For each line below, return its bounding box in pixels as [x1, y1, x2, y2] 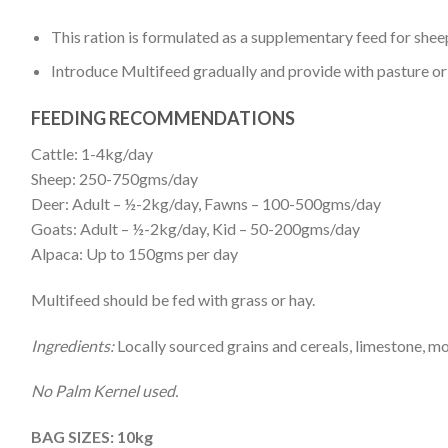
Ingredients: [30, 335, 114, 355]
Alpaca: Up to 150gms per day [30, 243, 238, 263]
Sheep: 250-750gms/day [30, 168, 198, 188]
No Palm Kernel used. [30, 381, 181, 401]
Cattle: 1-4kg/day [30, 143, 153, 163]
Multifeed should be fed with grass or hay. [30, 289, 315, 309]
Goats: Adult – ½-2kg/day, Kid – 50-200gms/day [30, 218, 360, 238]
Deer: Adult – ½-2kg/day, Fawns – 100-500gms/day [30, 193, 381, 213]
